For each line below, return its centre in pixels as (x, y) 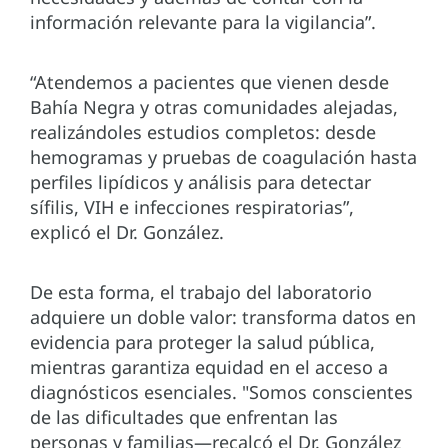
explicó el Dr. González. (127, 231)
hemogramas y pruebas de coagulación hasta (223, 156)
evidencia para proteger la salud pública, (202, 341)
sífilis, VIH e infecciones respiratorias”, (192, 206)
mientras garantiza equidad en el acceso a (209, 366)
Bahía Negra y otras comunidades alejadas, (214, 106)
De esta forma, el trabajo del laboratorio (201, 291)
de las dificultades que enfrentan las (184, 416)
